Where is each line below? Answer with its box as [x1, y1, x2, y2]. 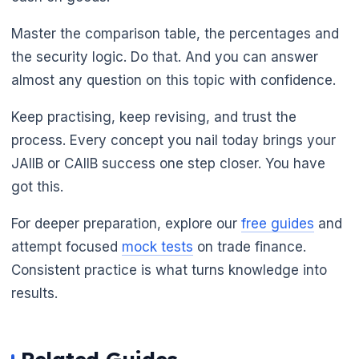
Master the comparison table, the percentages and [11, 26, 339, 42]
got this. [11, 179, 63, 196]
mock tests [122, 239, 193, 256]
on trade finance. [193, 239, 306, 256]
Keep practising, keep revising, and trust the [11, 109, 296, 126]
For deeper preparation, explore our [11, 216, 241, 232]
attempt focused [11, 239, 122, 256]
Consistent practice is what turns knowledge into [11, 262, 327, 279]
